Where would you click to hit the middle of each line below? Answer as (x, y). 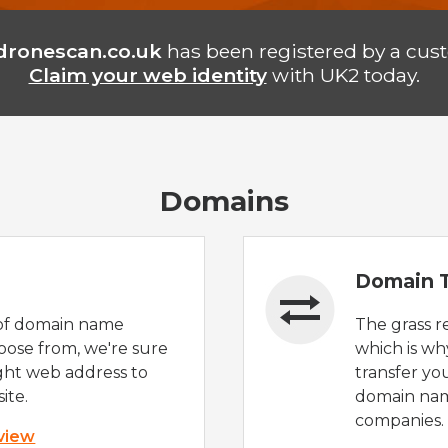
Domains (224, 201)
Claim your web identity (147, 74)
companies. (400, 420)
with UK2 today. (343, 74)
